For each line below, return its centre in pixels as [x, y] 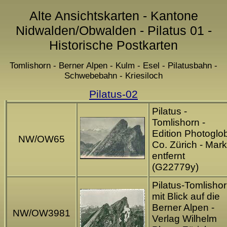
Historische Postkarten [113, 45]
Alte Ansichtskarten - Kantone [113, 15]
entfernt [168, 156]
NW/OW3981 [41, 213]
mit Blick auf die [186, 197]
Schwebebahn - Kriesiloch [113, 76]
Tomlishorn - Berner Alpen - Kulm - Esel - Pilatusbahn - [113, 66]
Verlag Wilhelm [184, 219]
